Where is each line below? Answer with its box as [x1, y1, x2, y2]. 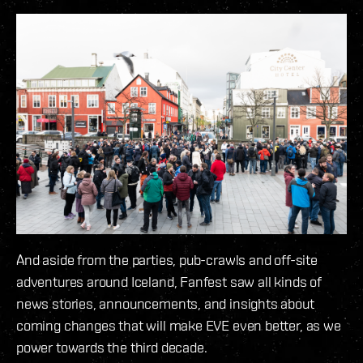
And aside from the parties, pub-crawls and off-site [16, 251, 318, 269]
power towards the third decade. [16, 339, 207, 357]
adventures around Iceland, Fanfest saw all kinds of [16, 273, 322, 291]
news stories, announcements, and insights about [16, 295, 314, 313]
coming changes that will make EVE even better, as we [16, 317, 341, 335]
